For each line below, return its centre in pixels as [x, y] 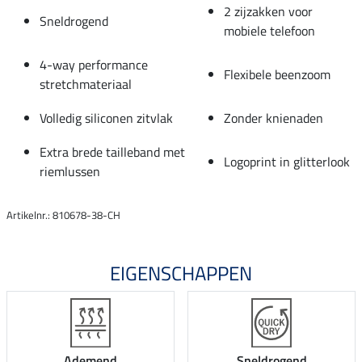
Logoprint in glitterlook [287, 161]
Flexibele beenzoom [277, 74]
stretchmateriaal [86, 84]
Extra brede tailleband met [112, 152]
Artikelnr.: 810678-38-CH [63, 215]
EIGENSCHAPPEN [181, 273]
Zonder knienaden [274, 118]
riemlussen [70, 171]
